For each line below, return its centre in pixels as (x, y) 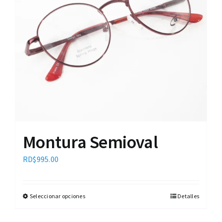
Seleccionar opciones (57, 196)
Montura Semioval (90, 142)
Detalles (188, 196)
